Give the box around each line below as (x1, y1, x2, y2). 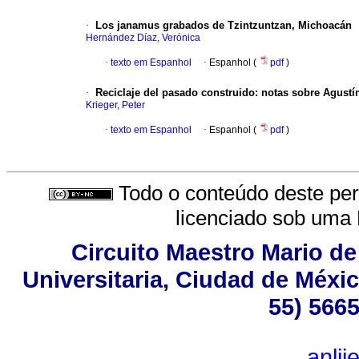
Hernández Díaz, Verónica (86, 32, 200, 44)
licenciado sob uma (175, 205, 357, 230)
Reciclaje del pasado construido (95, 87, 255, 99)
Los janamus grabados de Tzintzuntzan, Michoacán (95, 19, 352, 32)
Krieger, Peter (86, 99, 145, 111)
